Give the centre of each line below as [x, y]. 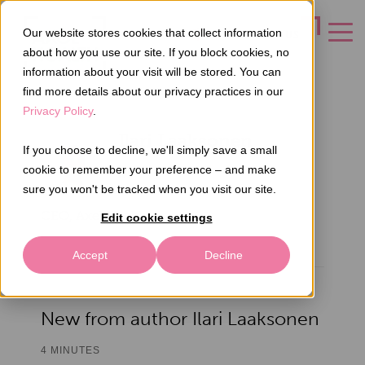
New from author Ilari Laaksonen [180, 319]
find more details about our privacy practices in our [153, 91]
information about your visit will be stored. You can [152, 72]
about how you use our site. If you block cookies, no [156, 52]
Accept [90, 255]
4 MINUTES [70, 350]
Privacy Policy [58, 111]
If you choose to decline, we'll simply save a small [150, 150]
